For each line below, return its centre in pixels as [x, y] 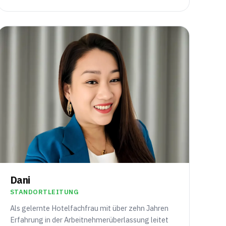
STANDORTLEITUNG [44, 192]
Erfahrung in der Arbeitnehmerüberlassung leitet [89, 220]
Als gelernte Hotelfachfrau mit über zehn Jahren [89, 208]
